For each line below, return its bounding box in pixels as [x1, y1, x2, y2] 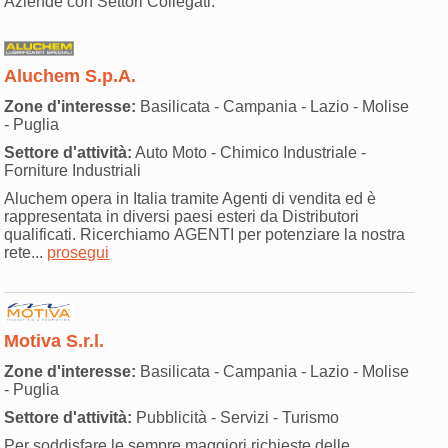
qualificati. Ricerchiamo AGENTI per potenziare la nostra [4, 225, 406, 243]
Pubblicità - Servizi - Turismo [132, 409, 340, 427]
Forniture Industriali [4, 161, 142, 179]
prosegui [47, 243, 110, 261]
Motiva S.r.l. [4, 331, 105, 352]
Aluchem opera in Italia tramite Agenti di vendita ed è [4, 189, 377, 207]
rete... [4, 243, 48, 261]
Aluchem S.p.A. [4, 65, 137, 86]
